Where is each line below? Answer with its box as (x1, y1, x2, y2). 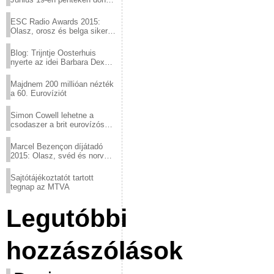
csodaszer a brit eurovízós (10, 120, 105, 129)
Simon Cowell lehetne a (10, 111, 94, 120)
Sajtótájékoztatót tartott (10, 173, 94, 182)
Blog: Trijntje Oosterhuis (10, 48, 96, 57)
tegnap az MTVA (10, 182, 70, 191)
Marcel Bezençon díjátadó (10, 142, 103, 151)
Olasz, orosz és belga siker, (10, 26, 109, 35)
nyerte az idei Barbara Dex (10, 57, 105, 67)
